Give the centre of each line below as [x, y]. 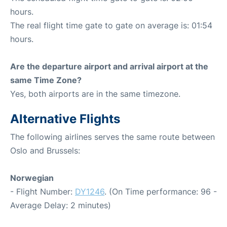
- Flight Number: [43, 191]
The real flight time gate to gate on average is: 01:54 [111, 25]
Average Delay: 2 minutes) [61, 205]
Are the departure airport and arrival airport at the [109, 66]
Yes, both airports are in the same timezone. [95, 93]
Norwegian [32, 178]
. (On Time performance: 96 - [161, 191]
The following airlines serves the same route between [112, 137]
